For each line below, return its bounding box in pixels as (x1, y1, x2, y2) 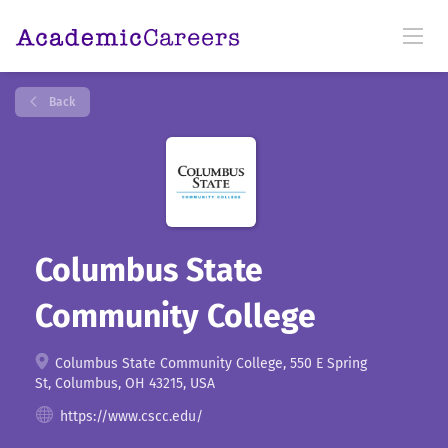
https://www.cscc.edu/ (60, 408, 203, 425)
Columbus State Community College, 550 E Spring (51, 355, 367, 372)
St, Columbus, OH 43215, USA (35, 375, 215, 392)
